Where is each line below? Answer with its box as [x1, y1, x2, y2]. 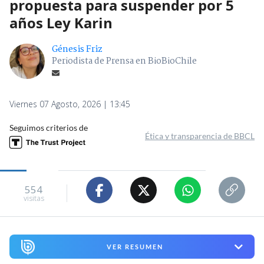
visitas [23, 193, 44, 203]
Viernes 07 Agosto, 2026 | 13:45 [9, 98, 130, 110]
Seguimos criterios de [9, 123, 88, 133]
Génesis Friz [52, 42, 103, 57]
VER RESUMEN [106, 243, 163, 251]
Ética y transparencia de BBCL [145, 131, 255, 141]
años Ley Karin [9, 13, 113, 33]
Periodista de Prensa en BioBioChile [52, 54, 197, 69]
